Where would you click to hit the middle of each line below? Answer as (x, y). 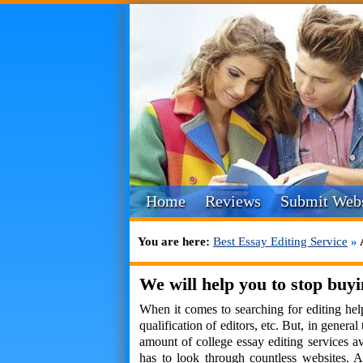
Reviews (233, 201)
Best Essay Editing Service (280, 241)
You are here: (175, 241)
